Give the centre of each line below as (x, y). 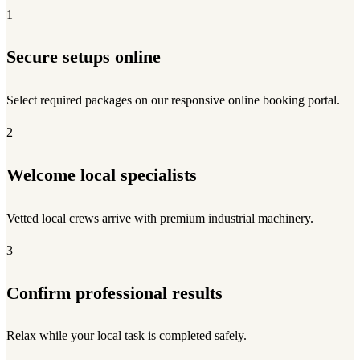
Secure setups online (84, 57)
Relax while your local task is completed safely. (127, 336)
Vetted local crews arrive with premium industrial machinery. (160, 218)
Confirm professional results (115, 293)
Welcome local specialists (102, 176)
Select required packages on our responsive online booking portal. (173, 100)
